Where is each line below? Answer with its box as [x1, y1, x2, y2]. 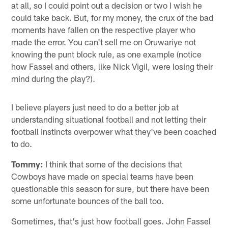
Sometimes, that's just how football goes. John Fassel [11, 215, 211, 226]
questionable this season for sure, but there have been [11, 183, 210, 193]
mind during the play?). [11, 73, 96, 83]
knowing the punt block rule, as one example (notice [11, 48, 202, 59]
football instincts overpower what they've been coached [11, 126, 217, 136]
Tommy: [11, 158, 44, 169]
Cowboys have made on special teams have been [11, 170, 194, 181]
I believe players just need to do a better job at [11, 101, 179, 112]
